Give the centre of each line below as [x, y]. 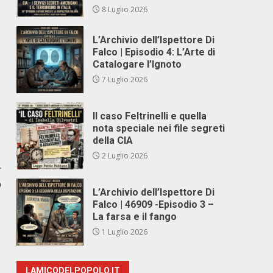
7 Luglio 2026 [124, 80]
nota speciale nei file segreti [159, 128]
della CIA [113, 140]
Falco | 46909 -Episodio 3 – [154, 204]
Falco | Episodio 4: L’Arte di [154, 52]
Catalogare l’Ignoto [137, 64]
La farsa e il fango [135, 217]
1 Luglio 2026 [124, 232]
